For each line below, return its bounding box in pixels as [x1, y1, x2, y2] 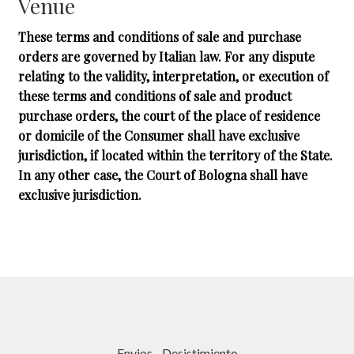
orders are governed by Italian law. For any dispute [17, 48, 314, 66]
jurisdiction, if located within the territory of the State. [17, 147, 333, 164]
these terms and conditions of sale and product [17, 88, 292, 105]
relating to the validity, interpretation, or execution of [17, 68, 329, 85]
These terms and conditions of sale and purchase [17, 28, 301, 46]
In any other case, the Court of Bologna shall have [17, 167, 307, 184]
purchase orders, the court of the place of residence [17, 107, 320, 125]
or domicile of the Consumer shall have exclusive [17, 127, 299, 145]
